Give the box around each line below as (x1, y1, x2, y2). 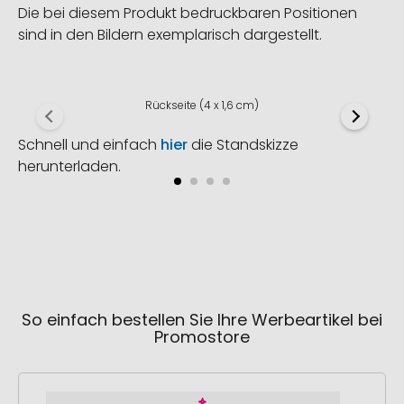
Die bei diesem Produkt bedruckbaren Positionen (18, 3, 357, 24)
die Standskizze (188, 134, 298, 156)
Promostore (154, 326, 250, 349)
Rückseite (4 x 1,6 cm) (145, 97, 259, 114)
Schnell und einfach (18, 134, 161, 156)
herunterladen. (18, 156, 121, 178)
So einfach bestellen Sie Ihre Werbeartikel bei (22, 308, 382, 332)
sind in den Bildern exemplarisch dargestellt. (18, 24, 322, 46)
